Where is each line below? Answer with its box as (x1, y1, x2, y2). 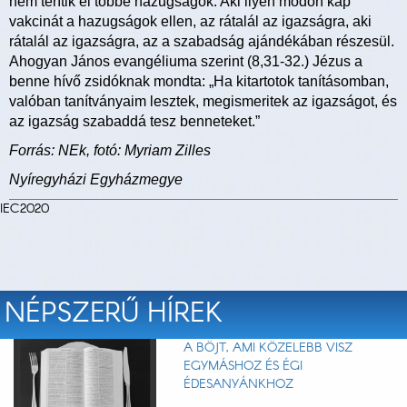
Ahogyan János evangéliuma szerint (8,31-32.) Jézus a (9, 54, 362, 70)
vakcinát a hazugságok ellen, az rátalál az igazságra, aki (9, 14, 372, 30)
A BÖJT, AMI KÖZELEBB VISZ (183, 339, 352, 358)
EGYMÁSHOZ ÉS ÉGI (183, 357, 303, 376)
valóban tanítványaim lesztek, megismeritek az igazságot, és (9, 94, 397, 110)
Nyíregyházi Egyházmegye (9, 172, 183, 188)
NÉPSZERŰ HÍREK (5, 295, 222, 334)
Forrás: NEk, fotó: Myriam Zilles (9, 143, 211, 159)
